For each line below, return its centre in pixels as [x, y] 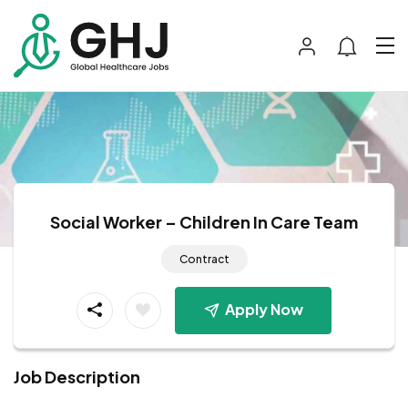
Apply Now [264, 309]
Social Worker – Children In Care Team [204, 221]
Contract [204, 259]
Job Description [77, 376]
